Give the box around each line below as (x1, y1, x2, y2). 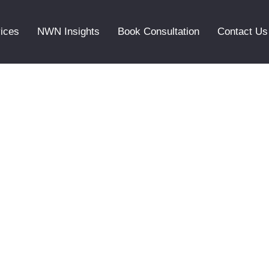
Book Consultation (117, 26, 199, 37)
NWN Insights (37, 26, 100, 37)
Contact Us (217, 26, 268, 37)
